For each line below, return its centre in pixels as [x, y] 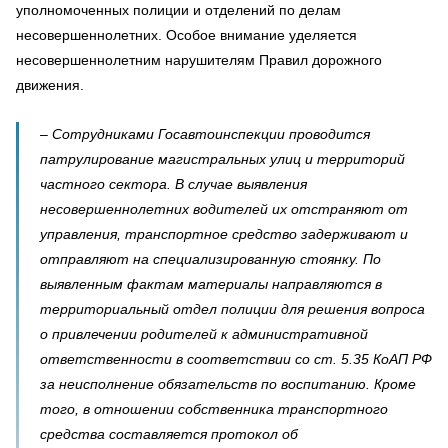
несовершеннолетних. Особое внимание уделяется [186, 34]
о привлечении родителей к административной [204, 333]
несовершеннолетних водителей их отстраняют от [224, 208]
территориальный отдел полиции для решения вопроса [232, 308]
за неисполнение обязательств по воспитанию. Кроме [228, 383]
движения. [50, 84]
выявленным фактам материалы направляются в [211, 283]
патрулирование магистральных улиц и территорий [222, 158]
